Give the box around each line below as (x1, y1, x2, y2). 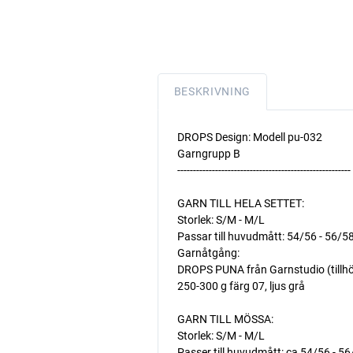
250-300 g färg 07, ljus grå (176, 280, 305, 292)
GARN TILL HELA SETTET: (176, 197, 304, 210)
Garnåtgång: (176, 247, 240, 259)
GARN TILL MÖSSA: (176, 313, 273, 325)
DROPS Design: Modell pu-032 (176, 131, 322, 143)
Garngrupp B (176, 147, 240, 160)
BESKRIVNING (173, 85, 251, 98)
